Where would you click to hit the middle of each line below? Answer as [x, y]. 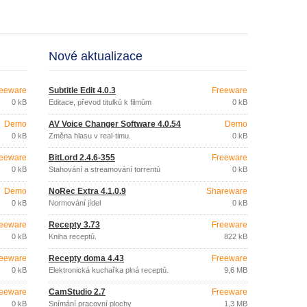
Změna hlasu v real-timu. [90, 136]
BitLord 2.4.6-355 [82, 158]
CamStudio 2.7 [77, 292]
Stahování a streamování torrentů [105, 169]
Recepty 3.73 [74, 225]
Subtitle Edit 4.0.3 [82, 90]
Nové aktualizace [96, 56]
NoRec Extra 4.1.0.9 [87, 191]
